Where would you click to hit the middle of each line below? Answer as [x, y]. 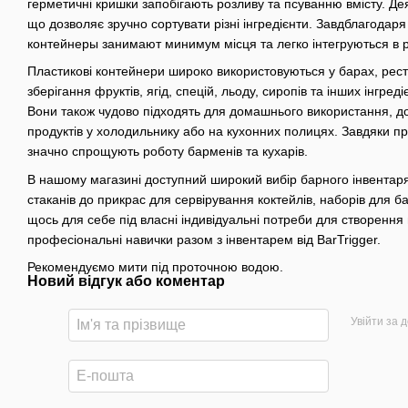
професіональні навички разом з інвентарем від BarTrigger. [204, 239]
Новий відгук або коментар [126, 280]
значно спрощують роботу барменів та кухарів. [168, 152]
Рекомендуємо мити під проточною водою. [155, 266]
